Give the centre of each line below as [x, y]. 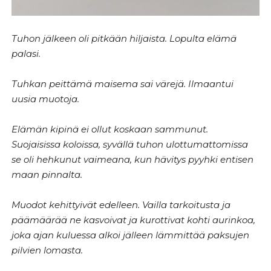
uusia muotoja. [46, 99]
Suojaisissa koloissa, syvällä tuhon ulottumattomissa [130, 145]
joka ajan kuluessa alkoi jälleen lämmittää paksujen [131, 235]
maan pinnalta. [47, 175]
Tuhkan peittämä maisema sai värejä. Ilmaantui [123, 84]
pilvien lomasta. [47, 250]
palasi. [26, 54]
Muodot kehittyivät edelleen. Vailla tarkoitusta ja [121, 205]
